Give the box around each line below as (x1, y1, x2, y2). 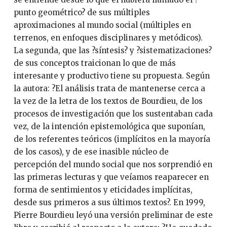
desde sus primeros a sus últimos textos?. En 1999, (13, 198, 205, 207)
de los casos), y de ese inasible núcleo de (13, 147, 169, 157)
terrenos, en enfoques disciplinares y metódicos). (13, 33, 203, 43)
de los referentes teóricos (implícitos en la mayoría (13, 134, 210, 144)
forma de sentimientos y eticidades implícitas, (13, 185, 193, 195)
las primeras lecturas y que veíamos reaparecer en (13, 172, 209, 182)
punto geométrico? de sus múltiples (13, 8, 150, 17)
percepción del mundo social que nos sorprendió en (13, 160, 212, 169)
